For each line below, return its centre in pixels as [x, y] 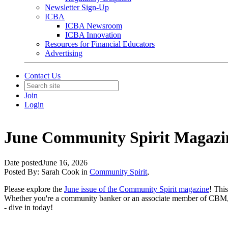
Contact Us [42, 76]
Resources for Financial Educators [100, 44]
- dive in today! [28, 207]
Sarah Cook [60, 172]
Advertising [64, 53]
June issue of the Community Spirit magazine [137, 189]
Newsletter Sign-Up [77, 7]
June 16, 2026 [65, 162]
